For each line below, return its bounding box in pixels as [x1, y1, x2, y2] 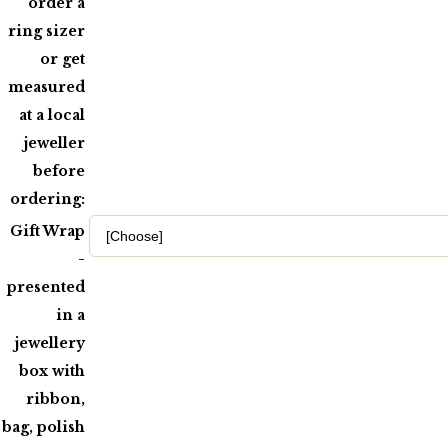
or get [40, 49, 85, 68]
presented [7, 277, 85, 296]
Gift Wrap [10, 221, 85, 240]
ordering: [10, 189, 85, 208]
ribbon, [26, 389, 85, 408]
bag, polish [2, 417, 85, 436]
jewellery [15, 333, 85, 352]
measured [8, 77, 85, 96]
